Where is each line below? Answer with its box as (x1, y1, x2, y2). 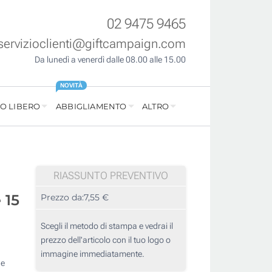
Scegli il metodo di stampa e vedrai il (41, 221, 173, 231)
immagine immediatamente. (41, 249, 144, 259)
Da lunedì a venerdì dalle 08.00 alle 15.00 (35, 55, 186, 65)
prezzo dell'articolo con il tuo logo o (41, 235, 171, 245)
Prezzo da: (41, 192, 84, 203)
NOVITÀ (59, 82, 83, 89)
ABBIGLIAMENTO (55, 101, 127, 112)
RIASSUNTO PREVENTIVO (53, 169, 168, 182)
